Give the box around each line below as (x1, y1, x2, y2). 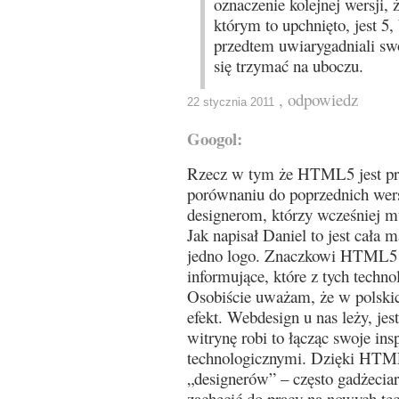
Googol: (187, 126, 242, 151)
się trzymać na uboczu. (214, 54, 363, 77)
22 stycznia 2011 (187, 95, 274, 109)
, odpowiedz (279, 88, 358, 110)
